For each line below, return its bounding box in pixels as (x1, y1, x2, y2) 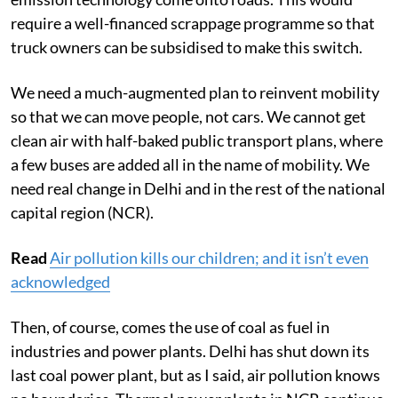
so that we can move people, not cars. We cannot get (11, 106, 366, 126)
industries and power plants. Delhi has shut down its (11, 340, 370, 361)
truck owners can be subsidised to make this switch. (11, 36, 362, 57)
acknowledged (11, 271, 110, 291)
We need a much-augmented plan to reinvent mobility (11, 82, 379, 102)
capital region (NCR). (11, 202, 154, 222)
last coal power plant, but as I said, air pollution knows (11, 364, 380, 385)
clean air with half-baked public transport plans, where (11, 130, 383, 150)
